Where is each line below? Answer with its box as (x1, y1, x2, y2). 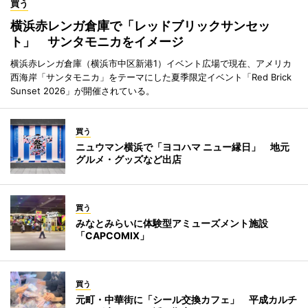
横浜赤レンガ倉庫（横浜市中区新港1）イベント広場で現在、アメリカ (10, 58, 291, 69)
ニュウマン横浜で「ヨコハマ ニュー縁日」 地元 (76, 141, 289, 153)
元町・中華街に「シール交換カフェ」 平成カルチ (76, 294, 297, 306)
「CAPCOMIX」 (76, 230, 149, 242)
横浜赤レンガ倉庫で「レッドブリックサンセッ (10, 19, 270, 34)
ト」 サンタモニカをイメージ (10, 34, 196, 49)
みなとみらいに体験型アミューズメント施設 (76, 217, 268, 230)
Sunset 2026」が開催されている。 (10, 85, 155, 97)
